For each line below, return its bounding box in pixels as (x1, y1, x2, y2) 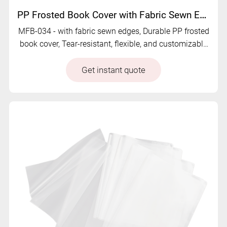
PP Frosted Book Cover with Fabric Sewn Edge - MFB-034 (200, 10, 207, 21)
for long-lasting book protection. (56, 52, 171, 62)
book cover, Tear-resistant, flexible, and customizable (20, 39, 207, 49)
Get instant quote (82, 64, 145, 75)
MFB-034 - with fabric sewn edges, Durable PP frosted (18, 26, 209, 36)
